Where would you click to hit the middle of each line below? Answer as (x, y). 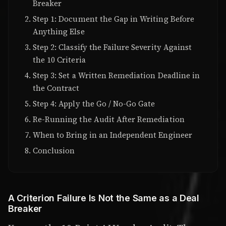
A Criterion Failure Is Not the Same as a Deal (104, 198)
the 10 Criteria (59, 60)
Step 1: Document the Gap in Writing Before (114, 19)
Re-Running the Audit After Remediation (109, 120)
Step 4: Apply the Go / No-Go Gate (94, 104)
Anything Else (59, 32)
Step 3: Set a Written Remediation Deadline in (117, 76)
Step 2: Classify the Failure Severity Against (112, 47)
